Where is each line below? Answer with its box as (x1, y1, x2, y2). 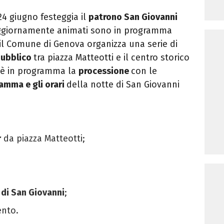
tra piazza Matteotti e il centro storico (33, 52, 189, 63)
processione (78, 65, 131, 77)
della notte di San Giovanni (66, 79, 179, 90)
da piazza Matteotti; (1, 133, 85, 144)
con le (131, 65, 157, 77)
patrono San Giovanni (88, 11, 177, 23)
